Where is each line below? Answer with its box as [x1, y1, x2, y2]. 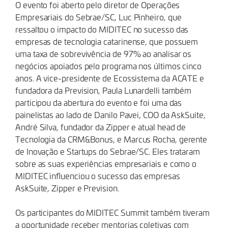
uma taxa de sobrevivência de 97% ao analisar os [15, 48, 192, 59]
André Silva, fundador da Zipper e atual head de [15, 121, 186, 132]
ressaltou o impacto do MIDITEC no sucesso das [15, 23, 189, 35]
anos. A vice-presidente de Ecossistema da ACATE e [15, 72, 205, 83]
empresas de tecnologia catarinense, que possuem [15, 36, 198, 47]
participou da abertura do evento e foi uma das [15, 97, 182, 108]
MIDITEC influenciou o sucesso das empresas [15, 170, 180, 181]
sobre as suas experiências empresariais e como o [15, 158, 197, 169]
